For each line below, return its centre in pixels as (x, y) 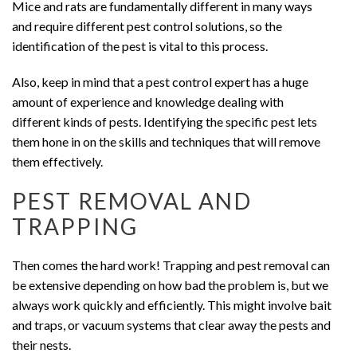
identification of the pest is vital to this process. (140, 45)
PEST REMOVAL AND (132, 201)
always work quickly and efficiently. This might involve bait (172, 304)
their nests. (41, 344)
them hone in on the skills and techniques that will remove (166, 142)
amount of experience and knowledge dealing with (148, 102)
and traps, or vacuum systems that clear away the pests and (171, 324)
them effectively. (57, 162)
